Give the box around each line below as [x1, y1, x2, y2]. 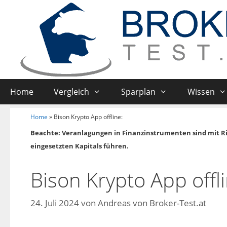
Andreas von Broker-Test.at [98, 197, 206, 209]
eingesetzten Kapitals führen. [30, 141, 129, 151]
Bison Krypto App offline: [54, 112, 123, 121]
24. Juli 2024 [30, 197, 79, 209]
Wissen [187, 86, 215, 97]
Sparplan [121, 86, 156, 97]
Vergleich [54, 86, 89, 97]
